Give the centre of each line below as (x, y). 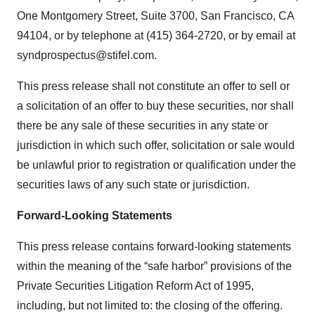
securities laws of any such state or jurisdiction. (133, 185)
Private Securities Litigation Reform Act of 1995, (135, 286)
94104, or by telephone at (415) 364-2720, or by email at (156, 36)
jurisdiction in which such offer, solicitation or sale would (156, 146)
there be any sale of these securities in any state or (142, 126)
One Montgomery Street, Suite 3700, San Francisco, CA (155, 16)
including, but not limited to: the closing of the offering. (150, 306)
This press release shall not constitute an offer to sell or (153, 86)
